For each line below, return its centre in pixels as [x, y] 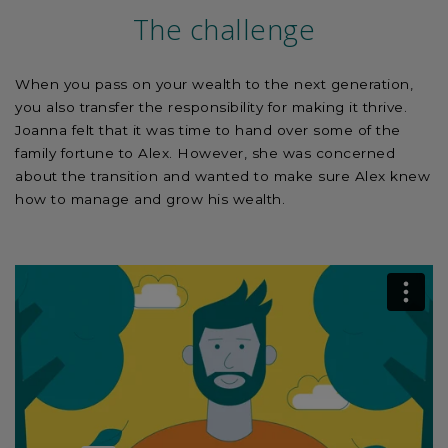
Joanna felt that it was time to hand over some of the [208, 130]
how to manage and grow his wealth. [150, 199]
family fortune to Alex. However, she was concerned [205, 153]
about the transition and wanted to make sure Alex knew [222, 176]
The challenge [224, 28]
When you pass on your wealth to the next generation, [214, 84]
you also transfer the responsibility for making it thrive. [211, 107]
